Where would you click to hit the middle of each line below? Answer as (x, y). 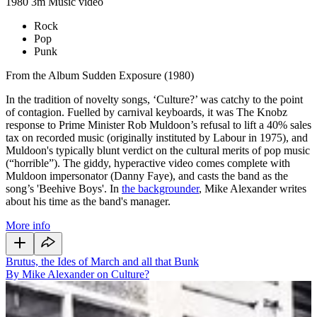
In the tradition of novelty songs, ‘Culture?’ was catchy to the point (154, 99)
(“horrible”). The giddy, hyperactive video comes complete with (148, 163)
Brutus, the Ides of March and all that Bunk (102, 261)
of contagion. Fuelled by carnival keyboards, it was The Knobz (146, 112)
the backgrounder (160, 188)
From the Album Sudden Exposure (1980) (100, 75)
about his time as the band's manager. (88, 201)
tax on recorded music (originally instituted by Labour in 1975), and (157, 137)
